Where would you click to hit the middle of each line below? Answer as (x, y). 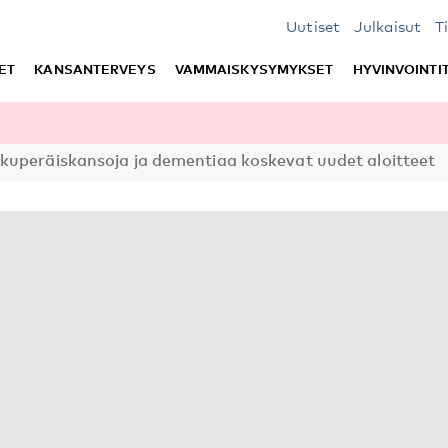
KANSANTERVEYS (95, 69)
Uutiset (313, 26)
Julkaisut (387, 26)
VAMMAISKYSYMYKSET (254, 69)
